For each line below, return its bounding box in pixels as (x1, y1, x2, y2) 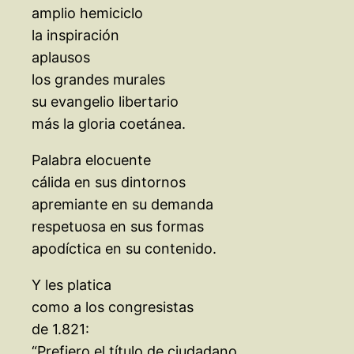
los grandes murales (32, 71, 165, 88)
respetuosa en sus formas (32, 218, 204, 235)
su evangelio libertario (32, 93, 179, 111)
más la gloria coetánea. (32, 115, 186, 133)
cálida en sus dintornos (32, 174, 186, 191)
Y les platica (32, 277, 111, 294)
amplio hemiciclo (32, 5, 143, 22)
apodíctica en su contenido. (32, 240, 217, 258)
